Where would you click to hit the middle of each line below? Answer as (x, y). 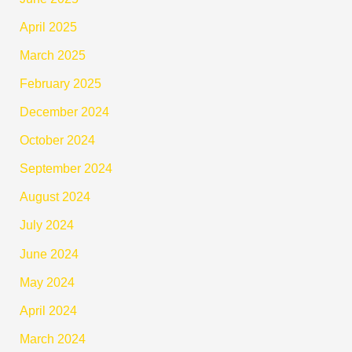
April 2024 (49, 310)
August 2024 (55, 197)
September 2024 (66, 169)
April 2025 (49, 26)
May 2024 (48, 282)
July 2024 (47, 225)
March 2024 (53, 338)
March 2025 (53, 55)
